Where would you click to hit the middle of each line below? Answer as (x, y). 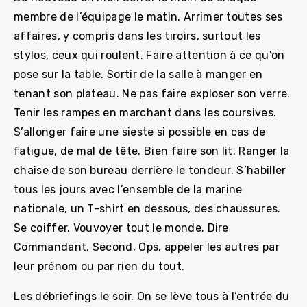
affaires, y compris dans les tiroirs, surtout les (137, 36)
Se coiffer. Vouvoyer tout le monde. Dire (121, 228)
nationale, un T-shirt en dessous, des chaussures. (147, 209)
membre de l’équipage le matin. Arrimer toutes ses (148, 17)
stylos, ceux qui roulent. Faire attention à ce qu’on (149, 55)
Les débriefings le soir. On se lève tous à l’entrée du (152, 296)
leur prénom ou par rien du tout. (99, 266)
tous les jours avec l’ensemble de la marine (128, 189)
